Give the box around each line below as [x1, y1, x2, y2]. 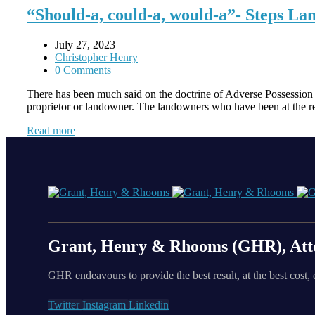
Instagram [82, 299, 126, 311]
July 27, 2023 [55, 39, 115, 51]
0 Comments [55, 64, 111, 77]
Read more [27, 124, 75, 137]
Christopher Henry [55, 51, 138, 64]
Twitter [48, 299, 79, 311]
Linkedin [129, 299, 169, 311]
